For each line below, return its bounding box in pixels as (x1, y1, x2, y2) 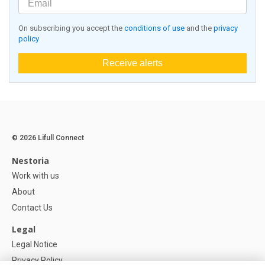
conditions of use (124, 24, 185, 33)
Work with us (12, 171, 59, 181)
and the (185, 24, 214, 33)
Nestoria (12, 155, 49, 167)
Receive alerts (102, 58, 163, 69)
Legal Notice (12, 240, 57, 250)
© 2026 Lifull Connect (12, 134, 84, 143)
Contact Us (12, 203, 53, 213)
